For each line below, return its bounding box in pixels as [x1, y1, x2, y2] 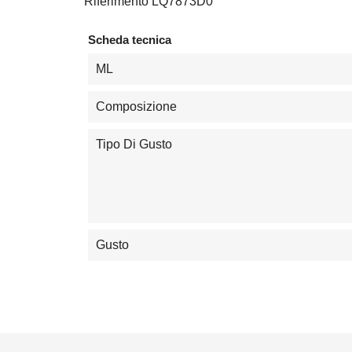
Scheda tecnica [88, 32, 171, 46]
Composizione [96, 99, 177, 113]
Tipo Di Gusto [96, 137, 172, 151]
